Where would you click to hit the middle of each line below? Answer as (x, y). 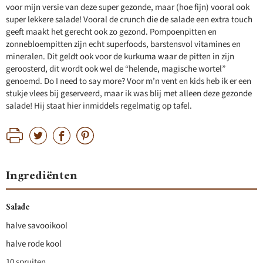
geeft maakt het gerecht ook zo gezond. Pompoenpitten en (111, 32)
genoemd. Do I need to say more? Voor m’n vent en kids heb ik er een (129, 81)
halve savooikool (37, 226)
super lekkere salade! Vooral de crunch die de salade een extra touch (129, 20)
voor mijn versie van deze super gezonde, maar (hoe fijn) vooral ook (128, 7)
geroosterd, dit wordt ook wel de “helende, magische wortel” (116, 69)
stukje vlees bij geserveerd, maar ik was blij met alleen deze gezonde (129, 94)
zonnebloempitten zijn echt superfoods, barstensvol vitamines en (123, 44)
